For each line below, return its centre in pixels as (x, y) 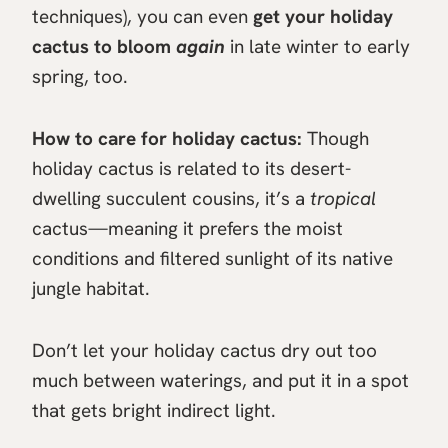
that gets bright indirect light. (154, 410)
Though (335, 138)
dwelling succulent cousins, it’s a (171, 198)
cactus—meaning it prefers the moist (187, 228)
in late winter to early (317, 46)
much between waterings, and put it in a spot (220, 380)
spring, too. (80, 76)
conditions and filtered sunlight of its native (212, 258)
